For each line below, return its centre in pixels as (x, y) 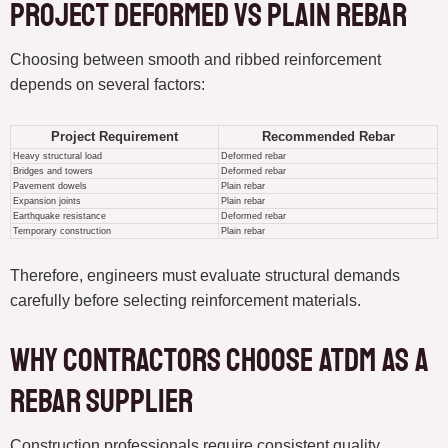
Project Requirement (114, 137)
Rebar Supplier (101, 402)
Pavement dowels (49, 186)
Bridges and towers (52, 171)
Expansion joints (46, 201)
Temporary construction (61, 231)
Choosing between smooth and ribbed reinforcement (195, 60)
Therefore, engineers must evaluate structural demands (205, 276)
